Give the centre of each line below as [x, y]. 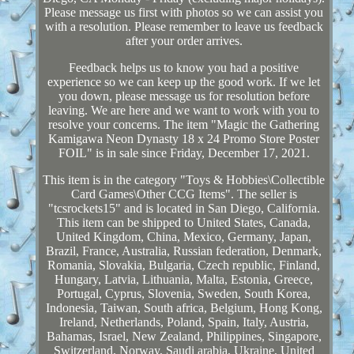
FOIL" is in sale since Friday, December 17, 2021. [184, 153]
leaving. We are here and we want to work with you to [184, 110]
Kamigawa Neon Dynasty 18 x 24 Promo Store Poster [184, 138]
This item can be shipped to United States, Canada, [184, 222]
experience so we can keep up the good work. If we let [184, 81]
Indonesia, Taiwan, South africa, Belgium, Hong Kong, [184, 307]
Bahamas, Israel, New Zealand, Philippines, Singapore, [184, 336]
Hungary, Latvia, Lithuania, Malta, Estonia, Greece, [184, 279]
